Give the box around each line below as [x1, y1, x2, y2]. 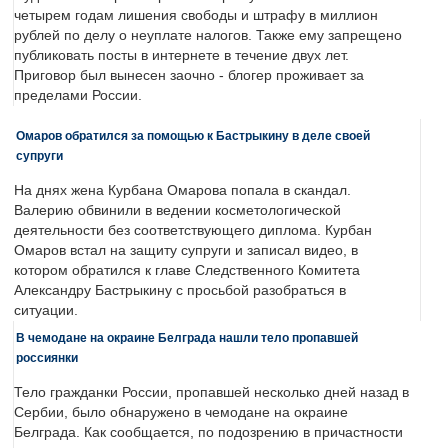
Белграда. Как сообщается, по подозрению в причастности [14, 425, 403, 441]
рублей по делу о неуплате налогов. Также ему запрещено [14, 28, 402, 44]
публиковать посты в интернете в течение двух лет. [14, 48, 349, 64]
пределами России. [14, 88, 142, 104]
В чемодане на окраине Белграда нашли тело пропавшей [16, 331, 358, 345]
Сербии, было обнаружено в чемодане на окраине [14, 405, 348, 421]
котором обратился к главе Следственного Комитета [14, 263, 360, 279]
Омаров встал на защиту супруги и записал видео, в [14, 243, 358, 259]
